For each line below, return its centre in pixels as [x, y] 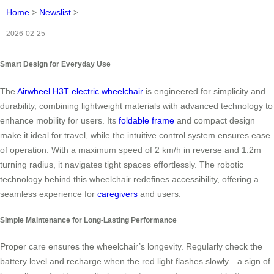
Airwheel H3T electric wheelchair [80, 91]
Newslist [55, 13]
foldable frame [146, 120]
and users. [159, 194]
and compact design [215, 120]
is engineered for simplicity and [204, 91]
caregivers [117, 194]
